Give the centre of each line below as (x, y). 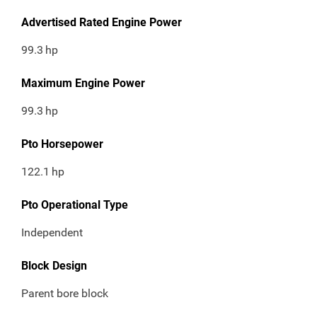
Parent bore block (65, 294)
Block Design (54, 266)
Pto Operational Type (75, 205)
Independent (52, 233)
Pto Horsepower (62, 144)
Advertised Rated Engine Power (102, 23)
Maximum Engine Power (83, 83)
